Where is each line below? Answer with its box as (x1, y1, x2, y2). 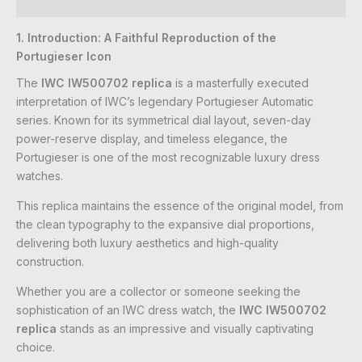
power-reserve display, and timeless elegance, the (16, 132, 288, 146)
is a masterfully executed (172, 76, 309, 90)
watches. (16, 169, 63, 183)
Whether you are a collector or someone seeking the (16, 284, 301, 299)
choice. (16, 340, 55, 355)
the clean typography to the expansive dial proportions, (16, 217, 314, 232)
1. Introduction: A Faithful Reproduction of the (16, 31, 276, 45)
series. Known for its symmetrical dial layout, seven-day (16, 113, 311, 128)
